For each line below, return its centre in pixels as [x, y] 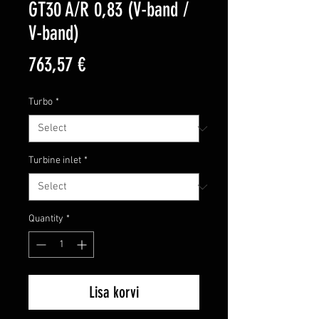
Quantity [46, 219]
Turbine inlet [55, 161]
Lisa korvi [114, 293]
